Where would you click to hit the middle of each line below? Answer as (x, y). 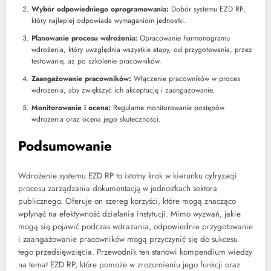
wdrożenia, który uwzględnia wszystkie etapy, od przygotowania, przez (142, 49)
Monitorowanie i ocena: (71, 107)
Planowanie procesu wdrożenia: (84, 38)
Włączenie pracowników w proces (186, 78)
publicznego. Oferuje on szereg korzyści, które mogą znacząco (127, 201)
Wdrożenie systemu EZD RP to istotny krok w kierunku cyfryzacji (128, 176)
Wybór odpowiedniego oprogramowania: (100, 9)
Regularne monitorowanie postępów (168, 107)
